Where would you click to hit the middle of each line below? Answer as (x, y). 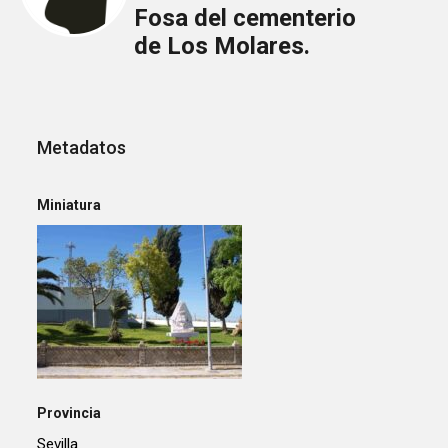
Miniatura (69, 204)
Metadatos (82, 148)
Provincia (69, 412)
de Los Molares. (221, 46)
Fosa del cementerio (244, 18)
